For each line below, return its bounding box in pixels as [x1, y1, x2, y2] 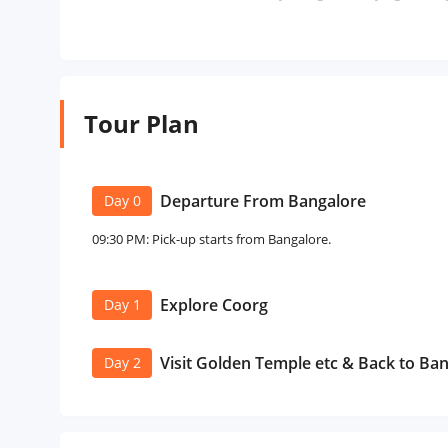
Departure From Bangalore [160, 190, 366, 212]
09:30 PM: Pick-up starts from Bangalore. [92, 230, 331, 248]
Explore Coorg [160, 294, 268, 316]
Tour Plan [84, 107, 199, 140]
